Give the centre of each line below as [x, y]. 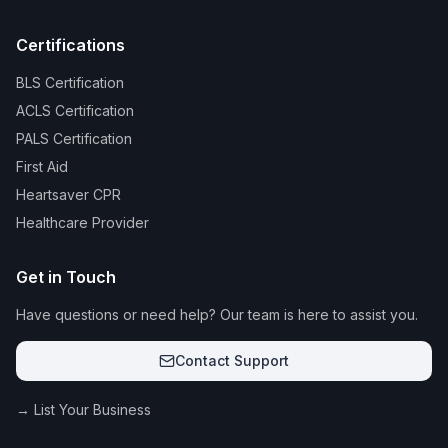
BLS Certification [70, 82]
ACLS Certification [75, 110]
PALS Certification [74, 138]
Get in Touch [66, 277]
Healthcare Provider [82, 222]
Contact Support [232, 360]
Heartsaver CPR [68, 194]
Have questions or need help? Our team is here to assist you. [217, 314]
